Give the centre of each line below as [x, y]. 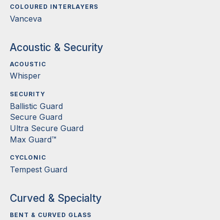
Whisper [25, 76]
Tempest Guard [39, 170]
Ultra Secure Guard [47, 128]
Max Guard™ [33, 139]
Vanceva [26, 19]
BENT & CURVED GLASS [51, 215]
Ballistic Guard [36, 106]
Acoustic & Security [56, 47]
